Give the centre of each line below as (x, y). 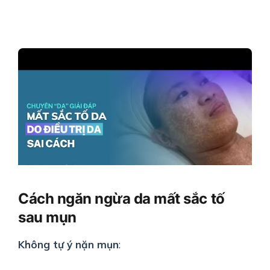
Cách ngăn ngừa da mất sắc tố (121, 199)
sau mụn (47, 218)
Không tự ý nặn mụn (68, 245)
